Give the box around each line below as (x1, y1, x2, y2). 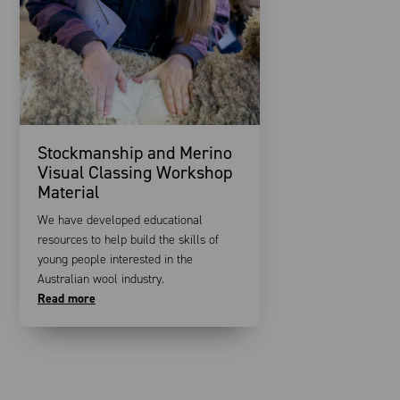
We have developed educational (37, 211, 203, 229)
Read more (37, 289, 96, 307)
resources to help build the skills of (37, 230, 219, 248)
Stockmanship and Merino (37, 140, 232, 164)
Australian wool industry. (37, 270, 164, 287)
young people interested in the (37, 250, 193, 268)
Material (37, 179, 99, 204)
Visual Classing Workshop (37, 160, 232, 184)
